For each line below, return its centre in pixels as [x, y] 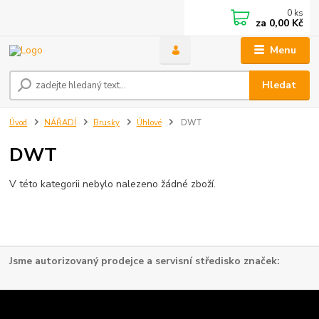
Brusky [106, 123]
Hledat [279, 85]
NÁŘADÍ [60, 123]
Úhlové [149, 123]
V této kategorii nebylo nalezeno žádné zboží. [113, 184]
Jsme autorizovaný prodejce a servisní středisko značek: [145, 261]
